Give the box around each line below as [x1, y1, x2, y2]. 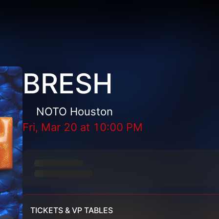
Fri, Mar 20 [22, 121, 78, 133]
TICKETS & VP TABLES [30, 205, 113, 215]
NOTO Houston [36, 105, 113, 118]
